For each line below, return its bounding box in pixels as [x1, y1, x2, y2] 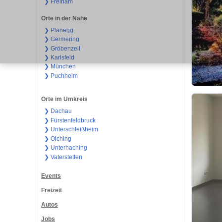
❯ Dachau [44, 108, 72, 115]
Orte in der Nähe [41, 14, 87, 22]
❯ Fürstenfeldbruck [44, 116, 96, 124]
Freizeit [41, 187, 62, 194]
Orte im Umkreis [41, 96, 88, 103]
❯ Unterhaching [44, 144, 87, 152]
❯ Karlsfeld [44, 54, 74, 61]
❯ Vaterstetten [44, 153, 82, 161]
